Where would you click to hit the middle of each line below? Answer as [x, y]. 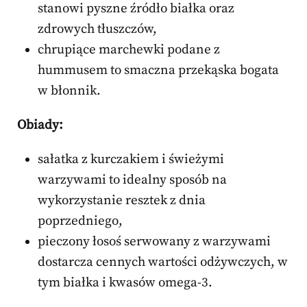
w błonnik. [69, 90]
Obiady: [40, 125]
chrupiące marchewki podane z [129, 49]
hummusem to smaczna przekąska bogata [158, 70]
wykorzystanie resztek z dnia [122, 200]
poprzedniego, [80, 221]
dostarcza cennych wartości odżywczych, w [163, 262]
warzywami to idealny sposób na [132, 180]
